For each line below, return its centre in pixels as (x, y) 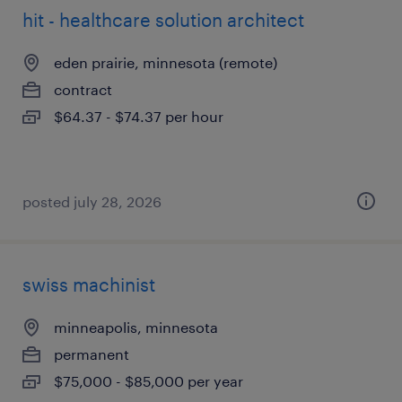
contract (83, 89)
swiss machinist (89, 284)
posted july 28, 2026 (92, 201)
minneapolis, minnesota (136, 327)
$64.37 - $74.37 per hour (139, 116)
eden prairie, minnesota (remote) (166, 62)
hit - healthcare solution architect (163, 20)
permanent (92, 354)
